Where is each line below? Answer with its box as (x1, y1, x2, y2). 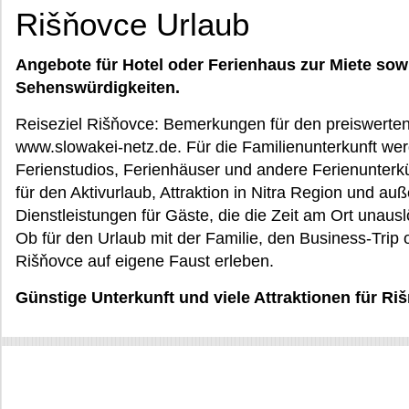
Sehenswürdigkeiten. (16, 79, 180, 97)
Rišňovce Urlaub (16, 6, 249, 42)
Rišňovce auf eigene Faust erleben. (16, 252, 274, 270)
